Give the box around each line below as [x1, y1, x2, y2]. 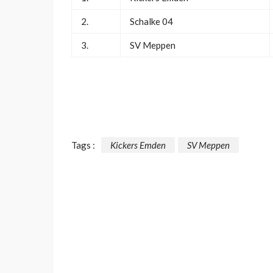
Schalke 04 [130, 16, 173, 27]
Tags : [71, 139, 95, 151]
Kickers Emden [110, 139, 166, 151]
